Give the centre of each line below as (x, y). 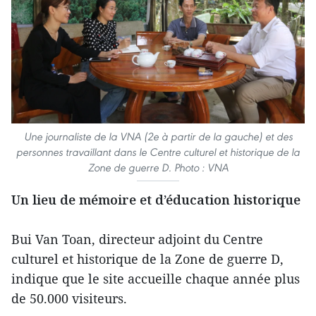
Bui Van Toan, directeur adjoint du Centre (137, 239)
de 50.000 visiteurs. (69, 298)
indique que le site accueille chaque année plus (156, 278)
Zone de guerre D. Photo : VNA (158, 167)
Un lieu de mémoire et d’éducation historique (156, 199)
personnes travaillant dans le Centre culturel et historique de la (158, 152)
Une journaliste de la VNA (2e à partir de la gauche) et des (158, 136)
